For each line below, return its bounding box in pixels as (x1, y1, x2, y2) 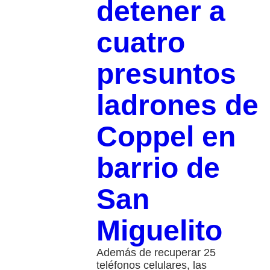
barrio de (96, 152, 220, 184)
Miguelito (96, 215, 222, 247)
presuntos (96, 58, 236, 90)
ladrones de (96, 89, 259, 122)
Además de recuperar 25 (96, 246, 216, 259)
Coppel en (96, 121, 236, 153)
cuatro (96, 27, 185, 59)
